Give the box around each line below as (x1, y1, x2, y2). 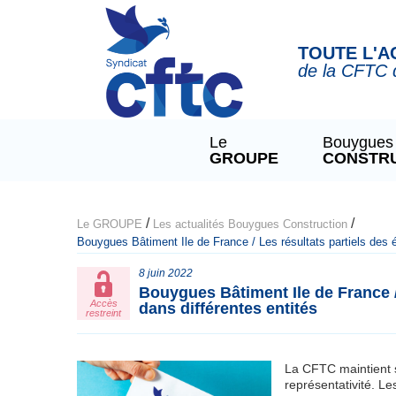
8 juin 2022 (139, 267, 193, 279)
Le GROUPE (77, 217, 142, 231)
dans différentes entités (139, 300, 317, 317)
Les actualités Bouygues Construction (153, 217, 347, 231)
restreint (86, 308, 121, 318)
